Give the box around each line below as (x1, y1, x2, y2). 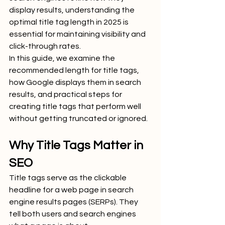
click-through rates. (9, 42, 81, 50)
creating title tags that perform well (9, 102, 143, 110)
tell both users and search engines (9, 210, 138, 218)
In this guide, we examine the (9, 54, 117, 62)
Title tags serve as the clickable (9, 174, 128, 182)
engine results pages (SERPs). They (9, 198, 140, 206)
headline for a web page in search (9, 186, 135, 194)
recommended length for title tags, (9, 66, 141, 74)
